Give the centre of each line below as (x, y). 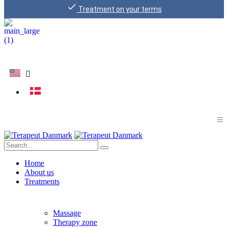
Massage (67, 213)
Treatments (42, 181)
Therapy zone (75, 222)
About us (39, 172)
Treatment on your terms (119, 9)
